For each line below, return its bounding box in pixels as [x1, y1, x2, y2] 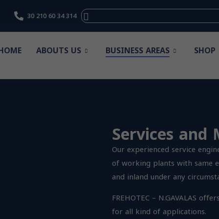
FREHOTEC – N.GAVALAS [111, 191, 197, 205]
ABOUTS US [36, 43, 82, 58]
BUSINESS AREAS [106, 43, 170, 58]
